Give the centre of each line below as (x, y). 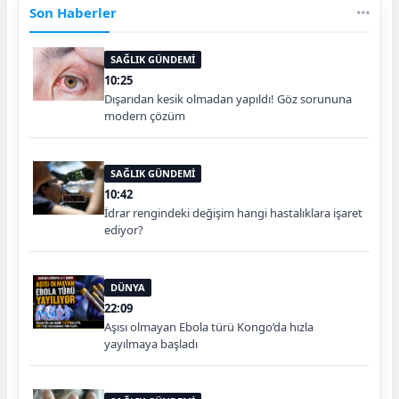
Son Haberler (73, 13)
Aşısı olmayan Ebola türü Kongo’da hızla (209, 327)
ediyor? (124, 230)
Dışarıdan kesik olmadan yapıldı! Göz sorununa (228, 99)
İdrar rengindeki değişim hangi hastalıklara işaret (233, 213)
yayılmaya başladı (151, 344)
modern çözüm (145, 116)
